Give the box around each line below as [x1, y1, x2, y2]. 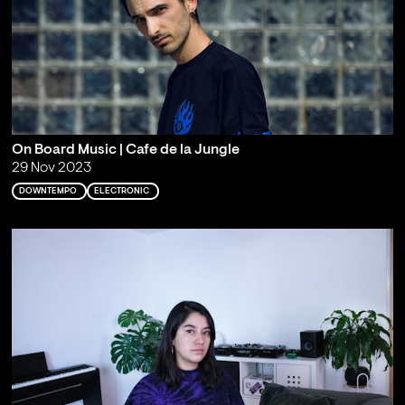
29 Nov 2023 [11, 160, 91, 175]
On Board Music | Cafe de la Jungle [11, 142, 240, 157]
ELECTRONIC [93, 186, 149, 195]
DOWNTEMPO [18, 186, 77, 195]
